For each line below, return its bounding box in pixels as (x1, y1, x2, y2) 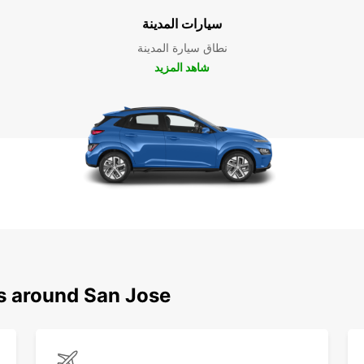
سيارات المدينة (142, 15, 222, 32)
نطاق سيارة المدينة (136, 41, 227, 54)
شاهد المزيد (154, 60, 210, 74)
